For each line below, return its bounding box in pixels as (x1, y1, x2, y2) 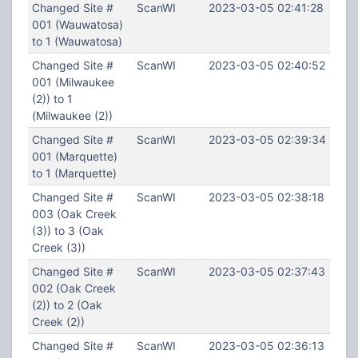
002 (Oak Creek (31, 281, 116, 295)
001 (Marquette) (31, 149, 117, 163)
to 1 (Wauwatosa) (31, 34, 122, 48)
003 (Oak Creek (31, 207, 117, 221)
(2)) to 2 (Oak (31, 298, 102, 312)
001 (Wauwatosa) (31, 18, 123, 31)
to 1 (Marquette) (31, 166, 117, 180)
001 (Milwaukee (31, 75, 114, 89)
